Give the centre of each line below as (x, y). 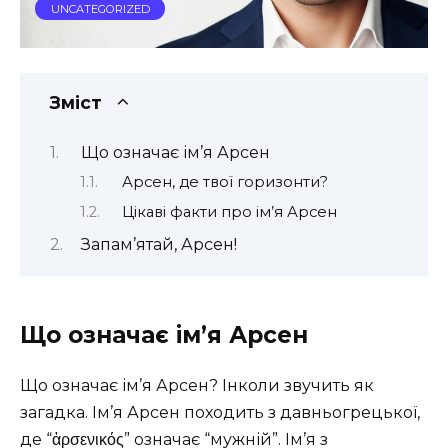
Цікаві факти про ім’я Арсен (229, 211)
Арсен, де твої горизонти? (224, 182)
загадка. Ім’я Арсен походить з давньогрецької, (220, 413)
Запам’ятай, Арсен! (158, 244)
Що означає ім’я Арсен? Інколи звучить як (197, 386)
